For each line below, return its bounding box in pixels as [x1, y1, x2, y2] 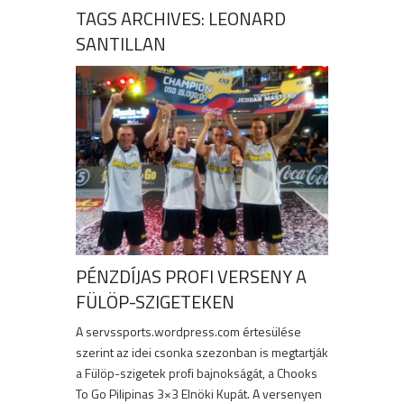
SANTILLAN [76, 30, 166, 58]
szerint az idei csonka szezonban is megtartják [76, 343, 328, 363]
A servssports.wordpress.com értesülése [76, 322, 301, 342]
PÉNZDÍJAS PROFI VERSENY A [76, 262, 307, 291]
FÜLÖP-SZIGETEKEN [76, 288, 234, 317]
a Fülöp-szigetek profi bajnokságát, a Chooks [76, 363, 317, 383]
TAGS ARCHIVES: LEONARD [76, 5, 286, 32]
